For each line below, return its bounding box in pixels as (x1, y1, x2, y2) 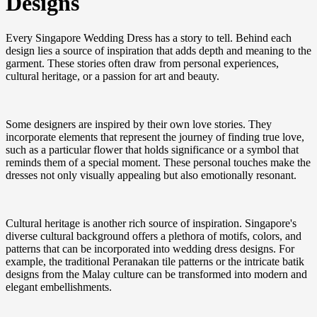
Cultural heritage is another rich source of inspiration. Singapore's (6, 217, 296, 229)
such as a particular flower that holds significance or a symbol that (6, 143, 299, 156)
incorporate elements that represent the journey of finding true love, (6, 130, 304, 143)
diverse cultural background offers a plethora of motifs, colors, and (6, 229, 301, 242)
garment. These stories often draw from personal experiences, (6, 57, 279, 69)
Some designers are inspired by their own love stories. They (6, 117, 272, 130)
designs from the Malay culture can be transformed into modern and (6, 267, 307, 280)
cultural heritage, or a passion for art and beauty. (6, 69, 219, 82)
